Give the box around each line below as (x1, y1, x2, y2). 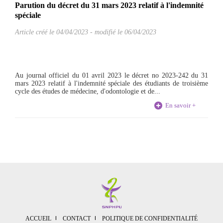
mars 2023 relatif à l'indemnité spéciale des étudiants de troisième (15, 80, 208, 87)
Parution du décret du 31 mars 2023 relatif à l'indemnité (15, 1, 204, 9)
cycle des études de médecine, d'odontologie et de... (15, 88, 160, 95)
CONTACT (63, 215, 91, 222)
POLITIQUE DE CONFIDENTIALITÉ (102, 215, 198, 222)
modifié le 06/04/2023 (95, 28, 156, 36)
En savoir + (165, 102, 196, 109)
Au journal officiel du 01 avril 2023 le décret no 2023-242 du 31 (15, 72, 208, 79)
